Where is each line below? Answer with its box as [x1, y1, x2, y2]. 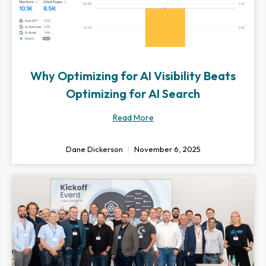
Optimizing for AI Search [66, 86, 200, 101]
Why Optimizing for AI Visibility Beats [30, 68, 236, 83]
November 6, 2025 [132, 144, 201, 154]
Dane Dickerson [65, 144, 125, 154]
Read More [112, 112, 154, 123]
